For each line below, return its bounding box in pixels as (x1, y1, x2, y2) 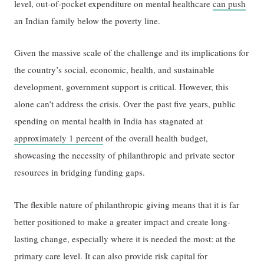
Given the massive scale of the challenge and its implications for (14, 47, 249, 59)
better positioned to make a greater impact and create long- (14, 215, 231, 227)
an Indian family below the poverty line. (14, 14, 161, 27)
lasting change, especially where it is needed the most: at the (14, 232, 236, 245)
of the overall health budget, (103, 132, 209, 144)
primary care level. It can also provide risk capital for (14, 249, 208, 262)
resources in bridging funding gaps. (14, 166, 146, 179)
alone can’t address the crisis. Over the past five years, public (14, 98, 236, 110)
